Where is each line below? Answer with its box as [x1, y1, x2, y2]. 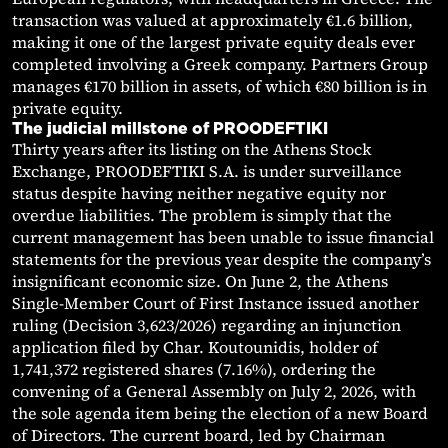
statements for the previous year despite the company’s [12, 248, 431, 271]
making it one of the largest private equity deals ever [12, 31, 415, 54]
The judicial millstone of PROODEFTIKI [12, 119, 328, 138]
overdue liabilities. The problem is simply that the [12, 204, 392, 227]
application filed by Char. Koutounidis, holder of [12, 336, 378, 359]
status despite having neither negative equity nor [12, 182, 386, 205]
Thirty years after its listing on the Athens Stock [12, 138, 372, 161]
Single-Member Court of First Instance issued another [12, 292, 419, 315]
